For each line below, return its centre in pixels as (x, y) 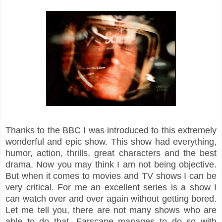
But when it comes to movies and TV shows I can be (111, 176)
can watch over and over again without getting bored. (111, 198)
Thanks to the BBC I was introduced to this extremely (111, 130)
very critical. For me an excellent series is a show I (111, 187)
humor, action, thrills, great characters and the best (111, 153)
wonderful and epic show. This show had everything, (111, 141)
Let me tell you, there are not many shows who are (111, 210)
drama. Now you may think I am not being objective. (111, 164)
